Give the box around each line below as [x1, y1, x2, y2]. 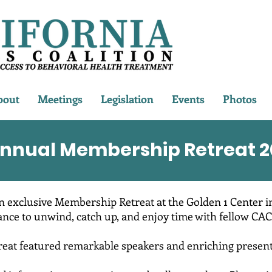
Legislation [101, 92, 154, 106]
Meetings [38, 92, 83, 106]
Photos [223, 92, 257, 106]
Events [172, 92, 205, 106]
